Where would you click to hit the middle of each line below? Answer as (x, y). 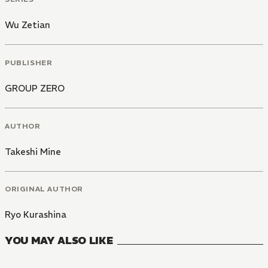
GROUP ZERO (35, 88)
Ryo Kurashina (36, 215)
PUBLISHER (29, 62)
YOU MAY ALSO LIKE (59, 241)
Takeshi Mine (33, 151)
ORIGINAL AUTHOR (44, 189)
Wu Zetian (28, 25)
